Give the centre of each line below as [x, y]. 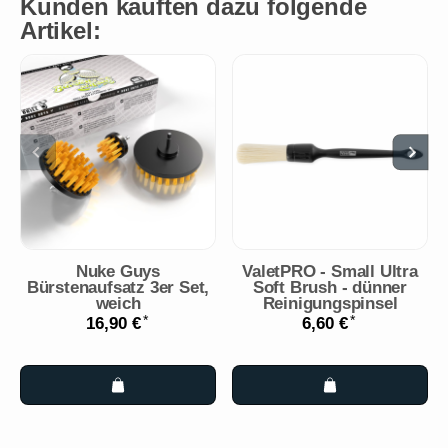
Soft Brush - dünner [330, 288]
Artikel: [60, 30]
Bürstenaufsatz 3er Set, [118, 288]
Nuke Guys [118, 272]
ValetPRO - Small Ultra [330, 272]
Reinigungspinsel [330, 304]
